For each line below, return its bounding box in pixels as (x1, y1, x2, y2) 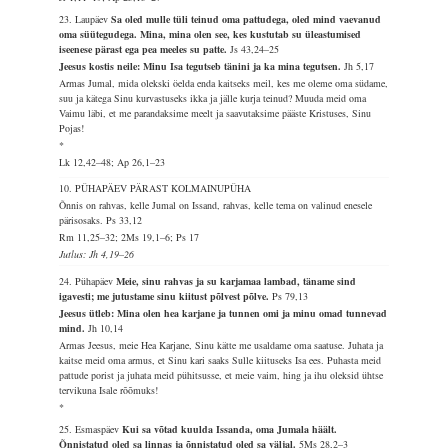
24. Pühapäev (59, 274, 117, 288)
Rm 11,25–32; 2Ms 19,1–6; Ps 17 (59, 230, 200, 244)
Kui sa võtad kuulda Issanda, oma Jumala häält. (122, 422, 338, 436)
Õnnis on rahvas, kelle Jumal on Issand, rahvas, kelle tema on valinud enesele (59, 198, 373, 212)
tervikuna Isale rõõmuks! (59, 383, 159, 397)
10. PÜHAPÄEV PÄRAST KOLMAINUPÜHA (59, 181, 252, 195)
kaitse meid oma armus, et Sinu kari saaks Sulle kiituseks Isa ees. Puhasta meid (59, 353, 382, 367)
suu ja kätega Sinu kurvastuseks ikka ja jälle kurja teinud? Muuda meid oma (59, 91, 367, 105)
